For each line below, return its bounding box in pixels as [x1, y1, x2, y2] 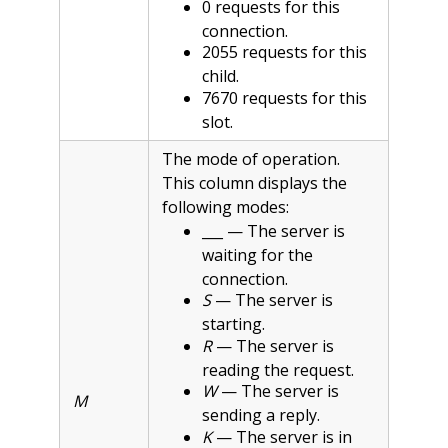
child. [201, 65, 239, 88]
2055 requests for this [201, 41, 367, 64]
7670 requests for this [201, 86, 367, 109]
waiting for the [201, 243, 313, 266]
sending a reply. [201, 404, 320, 427]
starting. [201, 313, 265, 336]
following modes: [161, 195, 289, 218]
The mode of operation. [161, 147, 340, 170]
